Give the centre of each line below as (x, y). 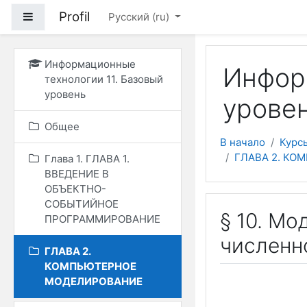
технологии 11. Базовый (104, 79)
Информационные (90, 64)
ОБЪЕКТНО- (75, 189)
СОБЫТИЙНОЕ (82, 204)
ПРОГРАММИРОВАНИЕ (102, 219)
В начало (243, 142)
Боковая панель (73, 16)
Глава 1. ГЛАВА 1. (87, 159)
